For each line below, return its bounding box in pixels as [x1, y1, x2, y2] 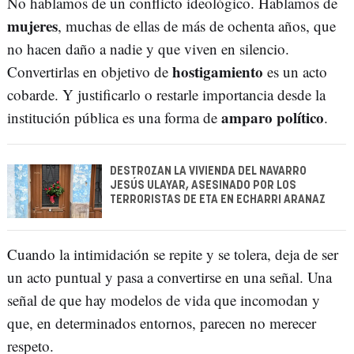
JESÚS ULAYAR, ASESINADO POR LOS [110, 180, 296, 192]
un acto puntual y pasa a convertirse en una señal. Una [7, 266, 332, 287]
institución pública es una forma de [7, 107, 221, 128]
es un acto [263, 62, 327, 82]
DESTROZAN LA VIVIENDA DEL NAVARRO [110, 166, 307, 178]
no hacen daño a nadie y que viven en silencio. [7, 39, 289, 59]
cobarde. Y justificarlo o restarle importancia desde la [7, 85, 326, 105]
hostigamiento [172, 61, 263, 83]
